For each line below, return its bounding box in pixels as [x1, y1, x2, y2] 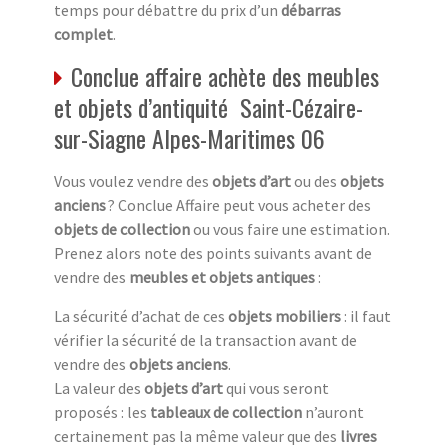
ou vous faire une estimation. [190, 218, 390, 239]
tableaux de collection [150, 401, 305, 422]
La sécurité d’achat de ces [54, 305, 228, 326]
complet [54, 23, 113, 44]
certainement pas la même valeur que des [54, 425, 340, 446]
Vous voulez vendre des [54, 170, 212, 191]
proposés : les [54, 401, 150, 422]
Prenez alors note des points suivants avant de [54, 242, 372, 263]
